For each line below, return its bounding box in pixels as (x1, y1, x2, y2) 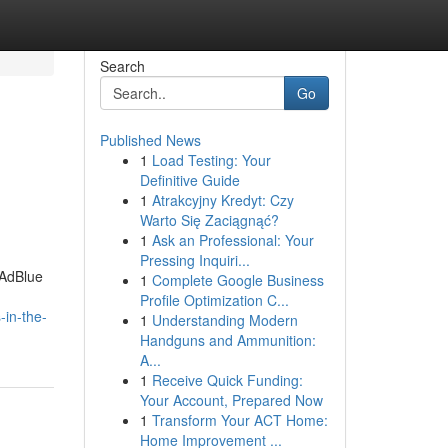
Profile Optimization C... (139, 290, 289, 310)
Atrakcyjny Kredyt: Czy (151, 190, 294, 210)
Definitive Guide (139, 170, 240, 190)
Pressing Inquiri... (139, 250, 250, 270)
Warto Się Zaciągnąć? (139, 210, 279, 230)
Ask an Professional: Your (151, 230, 314, 250)
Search (99, 56, 145, 76)
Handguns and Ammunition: (139, 330, 316, 350)
